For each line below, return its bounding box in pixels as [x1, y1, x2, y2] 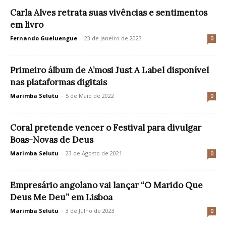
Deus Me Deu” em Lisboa [10, 191, 112, 203]
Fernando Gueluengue [10, 34, 77, 42]
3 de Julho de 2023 [66, 206, 115, 214]
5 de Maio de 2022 [66, 91, 114, 99]
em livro [10, 19, 43, 30]
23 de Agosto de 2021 [66, 149, 122, 157]
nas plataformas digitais [10, 76, 107, 88]
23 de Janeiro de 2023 [84, 34, 142, 42]
